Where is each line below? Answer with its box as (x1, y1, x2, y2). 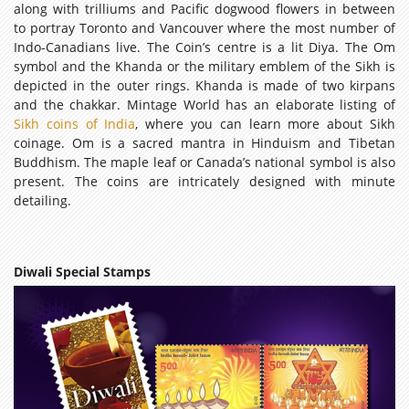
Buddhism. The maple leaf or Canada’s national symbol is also (14, 152, 395, 171)
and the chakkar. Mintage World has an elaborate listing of (14, 95, 395, 113)
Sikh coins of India (14, 114, 136, 132)
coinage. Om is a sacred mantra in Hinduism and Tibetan (14, 133, 395, 152)
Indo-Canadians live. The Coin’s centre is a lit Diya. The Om (14, 37, 395, 56)
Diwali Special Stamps (14, 262, 151, 280)
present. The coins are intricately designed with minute (14, 172, 395, 190)
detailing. (14, 191, 71, 209)
